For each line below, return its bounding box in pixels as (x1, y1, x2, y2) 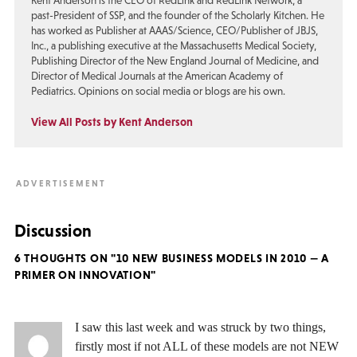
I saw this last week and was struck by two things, (75, 320, 326, 335)
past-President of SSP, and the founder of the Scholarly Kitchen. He (30, 10, 324, 22)
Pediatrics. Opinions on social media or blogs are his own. (30, 85, 285, 98)
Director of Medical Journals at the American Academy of (30, 70, 283, 83)
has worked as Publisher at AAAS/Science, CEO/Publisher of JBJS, (30, 25, 318, 37)
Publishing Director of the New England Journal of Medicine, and (30, 55, 319, 68)
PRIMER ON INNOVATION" (14, 269, 156, 282)
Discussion (14, 221, 92, 241)
